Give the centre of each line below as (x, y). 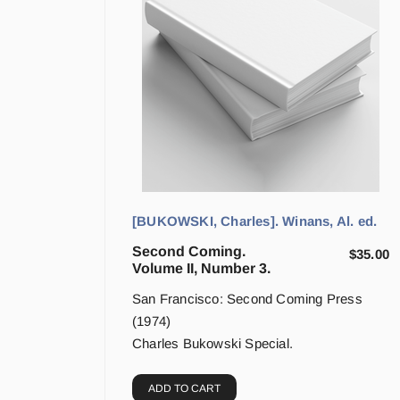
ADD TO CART (184, 389)
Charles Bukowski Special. (212, 344)
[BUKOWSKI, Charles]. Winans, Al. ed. (255, 221)
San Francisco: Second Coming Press (247, 299)
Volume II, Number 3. (201, 269)
